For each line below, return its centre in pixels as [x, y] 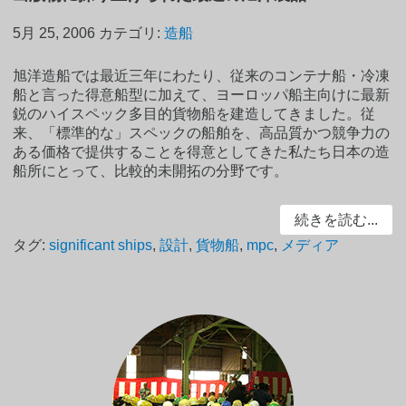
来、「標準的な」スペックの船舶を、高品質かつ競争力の [202, 132]
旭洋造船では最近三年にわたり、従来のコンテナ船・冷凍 [202, 75]
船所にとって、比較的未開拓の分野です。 [151, 170]
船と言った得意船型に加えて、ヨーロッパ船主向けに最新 [202, 94]
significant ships [101, 246]
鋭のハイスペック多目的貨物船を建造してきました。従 [194, 113]
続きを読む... [336, 219]
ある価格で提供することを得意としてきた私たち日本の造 [202, 151]
